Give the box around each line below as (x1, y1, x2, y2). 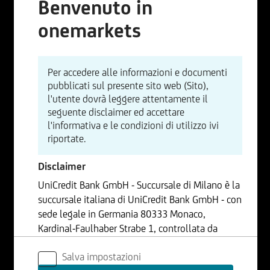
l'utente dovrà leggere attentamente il (48, 93, 209, 105)
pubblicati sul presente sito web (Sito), (48, 80, 209, 92)
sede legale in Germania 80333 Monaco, (38, 208, 206, 220)
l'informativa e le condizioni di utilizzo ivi (48, 119, 219, 131)
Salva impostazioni (62, 251, 142, 263)
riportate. (48, 133, 86, 145)
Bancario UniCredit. (38, 251, 118, 263)
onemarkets (38, 19, 142, 42)
